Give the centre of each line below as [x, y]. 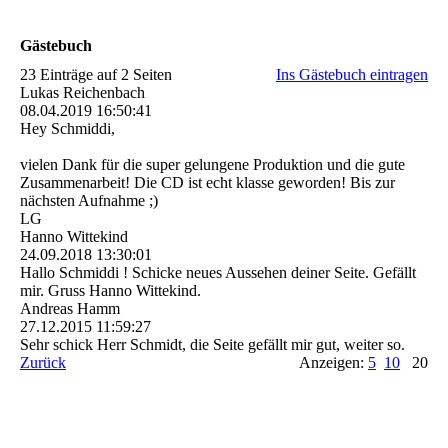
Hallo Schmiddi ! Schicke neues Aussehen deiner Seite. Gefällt [218, 272]
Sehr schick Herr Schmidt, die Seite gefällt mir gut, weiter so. [212, 344]
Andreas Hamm [70, 308]
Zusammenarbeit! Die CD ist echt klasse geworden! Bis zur [207, 182]
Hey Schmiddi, [67, 128]
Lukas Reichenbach [82, 92]
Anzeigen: [333, 362]
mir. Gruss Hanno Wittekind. [110, 290]
